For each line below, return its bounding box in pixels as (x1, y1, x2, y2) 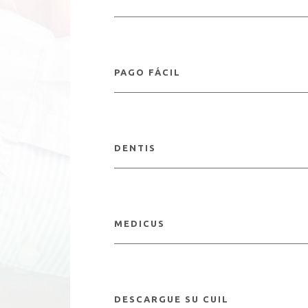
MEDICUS (114, 219, 165, 228)
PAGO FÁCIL (114, 67, 181, 77)
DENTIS (114, 143, 156, 153)
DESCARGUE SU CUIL (114, 294, 229, 304)
